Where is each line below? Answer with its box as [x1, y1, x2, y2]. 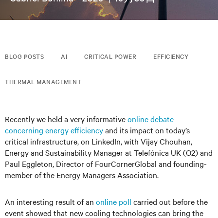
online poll [96, 196, 131, 207]
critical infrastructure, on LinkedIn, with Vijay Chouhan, [5, 136, 192, 146]
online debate [127, 113, 174, 124]
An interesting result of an [5, 196, 96, 207]
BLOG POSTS [5, 52, 44, 60]
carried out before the [131, 196, 208, 207]
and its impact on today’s [103, 125, 190, 135]
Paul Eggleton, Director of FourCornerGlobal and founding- [5, 158, 207, 169]
